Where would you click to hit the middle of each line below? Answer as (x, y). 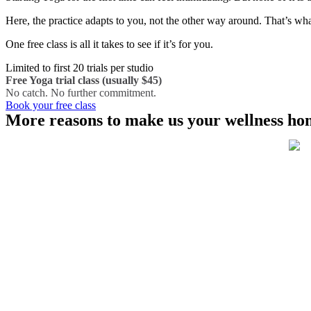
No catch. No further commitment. (81, 92)
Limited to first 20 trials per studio (79, 67)
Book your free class (51, 105)
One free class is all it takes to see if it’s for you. (109, 44)
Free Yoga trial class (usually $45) (84, 80)
